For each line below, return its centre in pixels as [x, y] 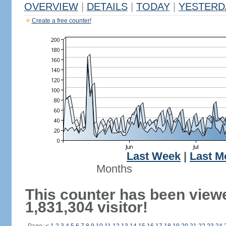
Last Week [154, 156]
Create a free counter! [61, 21]
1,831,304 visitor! [86, 207]
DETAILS [107, 7]
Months [114, 169]
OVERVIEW [51, 7]
